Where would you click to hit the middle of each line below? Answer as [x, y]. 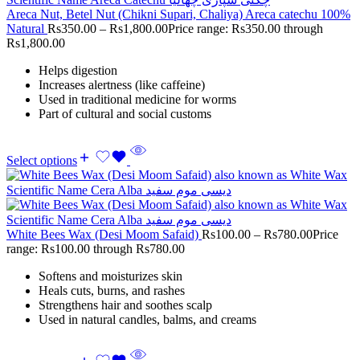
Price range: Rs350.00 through [245, 28]
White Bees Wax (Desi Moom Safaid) [104, 235]
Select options [42, 161]
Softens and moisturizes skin [110, 276]
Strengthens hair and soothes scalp [125, 305]
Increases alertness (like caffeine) [122, 84]
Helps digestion [78, 70]
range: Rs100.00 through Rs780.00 [96, 249]
